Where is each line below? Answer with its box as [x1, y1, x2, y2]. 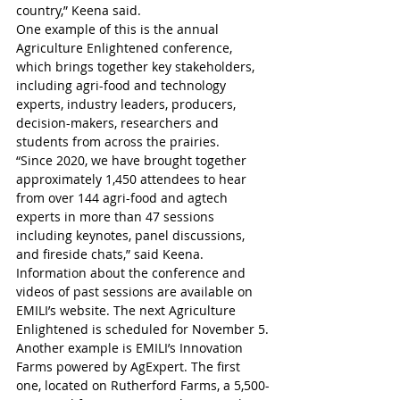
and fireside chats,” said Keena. [16, 246, 204, 263]
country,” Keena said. [16, 2, 141, 20]
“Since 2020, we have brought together [16, 152, 250, 170]
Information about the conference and [16, 264, 249, 282]
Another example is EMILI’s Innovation [16, 339, 246, 357]
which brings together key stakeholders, [16, 58, 258, 76]
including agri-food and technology [16, 77, 229, 95]
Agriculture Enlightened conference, [16, 39, 236, 57]
